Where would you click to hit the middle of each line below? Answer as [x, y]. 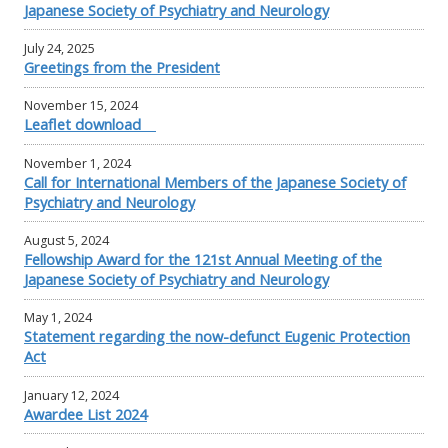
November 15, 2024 [81, 106]
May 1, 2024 [58, 318]
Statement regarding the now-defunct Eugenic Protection [217, 336]
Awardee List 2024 [85, 413]
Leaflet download [90, 124]
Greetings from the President [122, 67]
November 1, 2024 [77, 163]
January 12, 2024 [71, 395]
